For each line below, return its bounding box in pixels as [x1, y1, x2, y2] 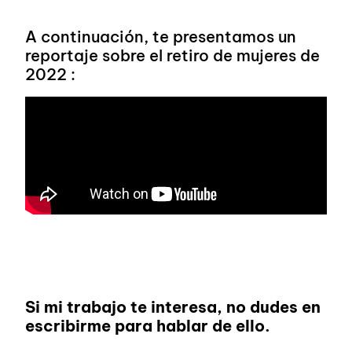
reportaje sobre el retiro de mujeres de [25, 46, 320, 66]
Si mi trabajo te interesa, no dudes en [25, 297, 321, 317]
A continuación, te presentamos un [25, 27, 296, 47]
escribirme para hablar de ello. [25, 316, 270, 336]
